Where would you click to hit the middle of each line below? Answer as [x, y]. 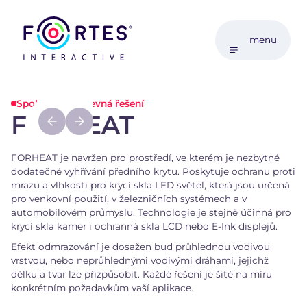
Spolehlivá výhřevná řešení [80, 103]
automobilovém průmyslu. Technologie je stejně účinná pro [151, 212]
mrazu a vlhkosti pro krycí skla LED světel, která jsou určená [150, 185]
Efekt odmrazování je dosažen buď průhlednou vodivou [140, 247]
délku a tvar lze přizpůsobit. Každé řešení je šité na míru [142, 274]
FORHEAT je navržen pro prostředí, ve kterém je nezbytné [145, 158]
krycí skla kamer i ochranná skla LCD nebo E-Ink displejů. [144, 226]
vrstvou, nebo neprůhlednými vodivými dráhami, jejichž [140, 260]
